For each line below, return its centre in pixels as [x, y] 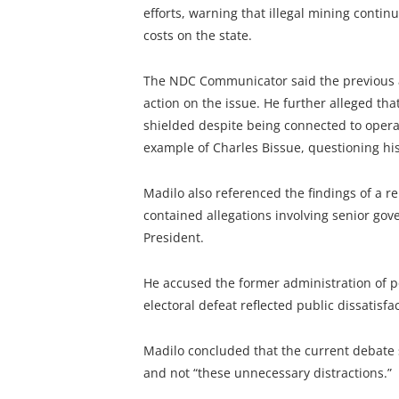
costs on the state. [197, 36]
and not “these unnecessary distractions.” [267, 372]
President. [173, 237]
